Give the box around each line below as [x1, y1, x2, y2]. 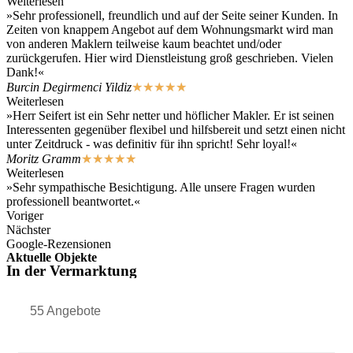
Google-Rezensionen [6, 237, 111, 251]
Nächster [6, 223, 50, 236]
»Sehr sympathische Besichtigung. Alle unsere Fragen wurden [6, 180, 315, 194]
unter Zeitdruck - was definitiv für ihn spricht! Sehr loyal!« [6, 137, 297, 150]
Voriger [6, 209, 43, 222]
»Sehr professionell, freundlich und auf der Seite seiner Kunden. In [6, 9, 338, 22]
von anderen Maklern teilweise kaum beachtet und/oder [6, 37, 281, 50]
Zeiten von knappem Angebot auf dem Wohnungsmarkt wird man [6, 23, 333, 36]
